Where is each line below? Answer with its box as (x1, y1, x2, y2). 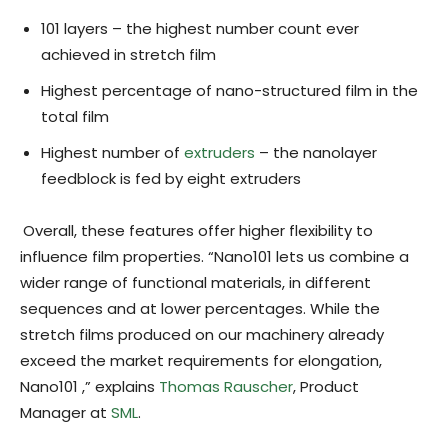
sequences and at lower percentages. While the (20, 297, 380, 319)
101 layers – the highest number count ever (41, 17, 359, 39)
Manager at (20, 401, 111, 423)
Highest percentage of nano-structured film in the (41, 79, 418, 101)
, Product (293, 375, 359, 397)
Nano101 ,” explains (20, 375, 155, 397)
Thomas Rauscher (155, 375, 293, 397)
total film (41, 105, 109, 127)
